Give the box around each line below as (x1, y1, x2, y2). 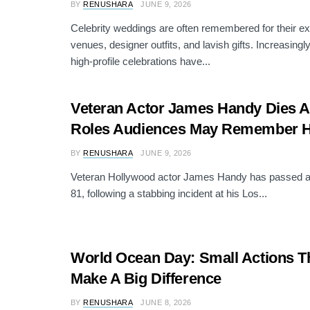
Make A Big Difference (71, 270, 221, 288)
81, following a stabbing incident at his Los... (71, 188, 267, 200)
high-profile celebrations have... (71, 55, 210, 67)
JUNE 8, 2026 (140, 298, 192, 307)
